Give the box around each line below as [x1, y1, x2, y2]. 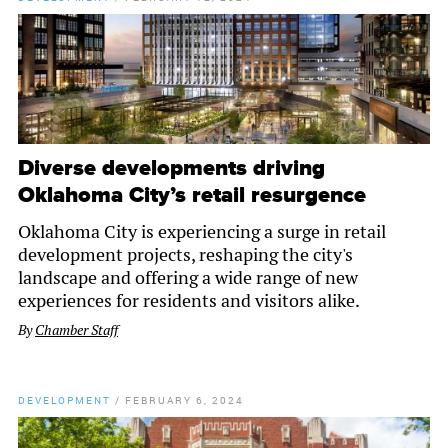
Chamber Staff [35, 321, 118, 340]
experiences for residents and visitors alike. [18, 289, 360, 313]
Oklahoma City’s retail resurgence [18, 182, 366, 210]
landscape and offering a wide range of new [18, 266, 358, 290]
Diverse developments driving [18, 155, 325, 183]
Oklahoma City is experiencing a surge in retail [18, 220, 386, 244]
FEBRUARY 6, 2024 [125, 393, 244, 408]
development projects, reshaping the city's [18, 243, 353, 267]
